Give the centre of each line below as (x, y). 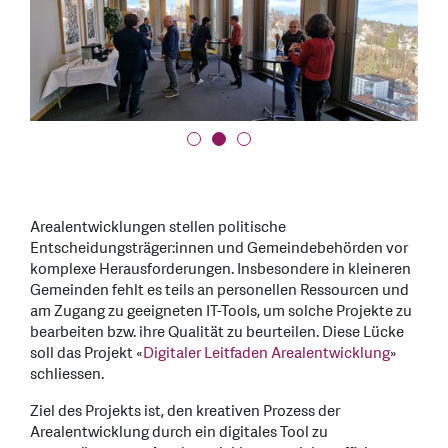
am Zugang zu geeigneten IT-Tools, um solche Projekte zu (221, 312)
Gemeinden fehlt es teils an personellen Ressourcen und (219, 291)
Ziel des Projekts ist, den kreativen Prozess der (185, 412)
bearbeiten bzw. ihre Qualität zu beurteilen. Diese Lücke (217, 333)
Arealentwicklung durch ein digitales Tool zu (179, 433)
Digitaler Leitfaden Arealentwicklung (266, 354)
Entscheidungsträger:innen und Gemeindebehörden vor (219, 249)
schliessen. (68, 375)
